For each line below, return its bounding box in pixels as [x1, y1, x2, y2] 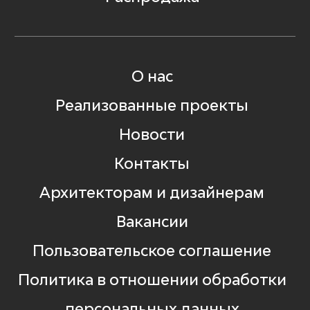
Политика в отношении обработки [17, 270, 286, 289]
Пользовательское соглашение [33, 241, 272, 259]
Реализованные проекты [55, 95, 249, 114]
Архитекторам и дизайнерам [39, 183, 265, 201]
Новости [119, 125, 185, 143]
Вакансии [116, 212, 188, 230]
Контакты [114, 154, 190, 172]
